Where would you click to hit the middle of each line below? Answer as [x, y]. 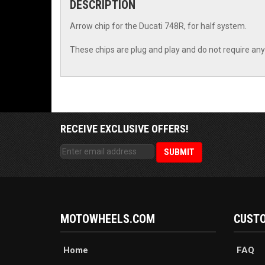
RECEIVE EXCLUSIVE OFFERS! [125, 129]
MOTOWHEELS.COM [108, 219]
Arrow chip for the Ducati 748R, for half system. [158, 26]
